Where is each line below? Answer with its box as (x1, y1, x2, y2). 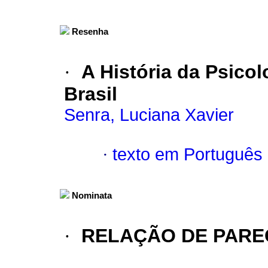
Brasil (64, 83, 117, 105)
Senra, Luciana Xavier (64, 105, 234, 125)
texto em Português (112, 145, 263, 165)
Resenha (72, 27, 108, 37)
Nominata (72, 191, 112, 201)
